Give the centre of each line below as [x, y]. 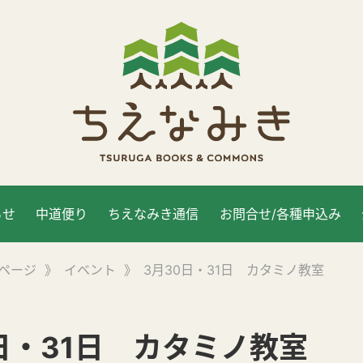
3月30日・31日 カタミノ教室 [234, 270]
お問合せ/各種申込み [280, 214]
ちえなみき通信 [154, 214]
